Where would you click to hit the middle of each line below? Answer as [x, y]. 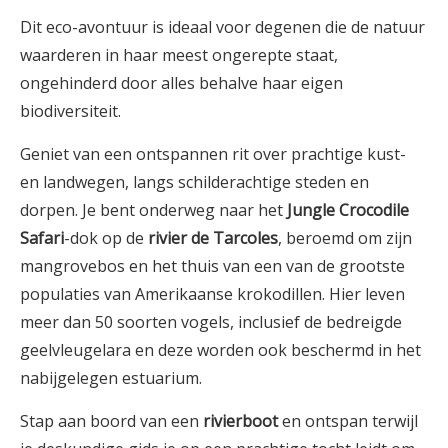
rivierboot [240, 420]
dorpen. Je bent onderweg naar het [153, 209]
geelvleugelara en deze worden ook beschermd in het [220, 349]
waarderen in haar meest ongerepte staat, [179, 54]
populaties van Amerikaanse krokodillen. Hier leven [212, 293]
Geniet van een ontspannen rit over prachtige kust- [213, 153]
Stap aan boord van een [111, 420]
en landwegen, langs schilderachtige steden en [194, 181]
